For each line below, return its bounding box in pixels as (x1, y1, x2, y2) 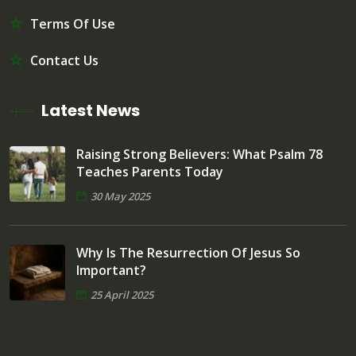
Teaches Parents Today (76, 162, 223, 180)
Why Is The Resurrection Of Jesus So (76, 243, 300, 261)
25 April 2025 (91, 287, 153, 302)
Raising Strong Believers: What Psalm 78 (76, 145, 323, 163)
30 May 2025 (91, 188, 150, 203)
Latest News (41, 99, 140, 122)
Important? (76, 261, 146, 279)
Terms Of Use (30, 14, 115, 33)
